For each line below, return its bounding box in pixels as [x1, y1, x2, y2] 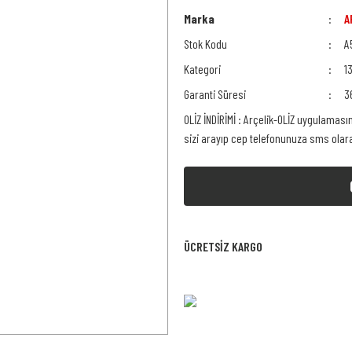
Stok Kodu [184, 36, 227, 51]
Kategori [184, 61, 221, 76]
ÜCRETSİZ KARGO [184, 239, 262, 254]
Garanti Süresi [184, 86, 246, 101]
